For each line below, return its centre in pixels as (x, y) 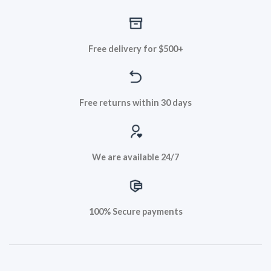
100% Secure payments (135, 211)
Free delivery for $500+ (135, 48)
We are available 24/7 (135, 157)
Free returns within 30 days (135, 103)
